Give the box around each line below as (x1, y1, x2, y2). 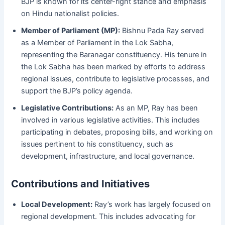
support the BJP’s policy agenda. (21, 86, 133, 96)
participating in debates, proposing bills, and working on (21, 128, 213, 137)
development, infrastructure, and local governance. (21, 152, 195, 161)
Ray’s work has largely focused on (92, 200, 211, 209)
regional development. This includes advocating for (21, 212, 196, 221)
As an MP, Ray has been (114, 103, 198, 113)
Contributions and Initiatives (11, 178, 150, 190)
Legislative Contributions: (21, 103, 114, 113)
